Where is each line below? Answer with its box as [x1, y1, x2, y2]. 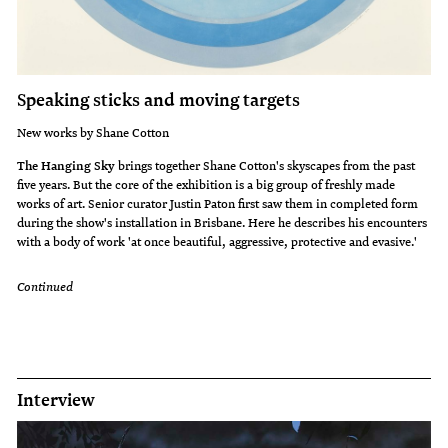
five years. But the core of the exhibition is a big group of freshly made [17, 174, 396, 195]
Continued [17, 276, 74, 297]
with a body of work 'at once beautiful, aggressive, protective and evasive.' [17, 231, 418, 252]
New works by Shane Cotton [17, 122, 170, 143]
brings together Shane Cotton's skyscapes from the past [115, 155, 416, 176]
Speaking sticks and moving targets [17, 86, 301, 113]
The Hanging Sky [17, 155, 116, 176]
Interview [17, 386, 96, 413]
